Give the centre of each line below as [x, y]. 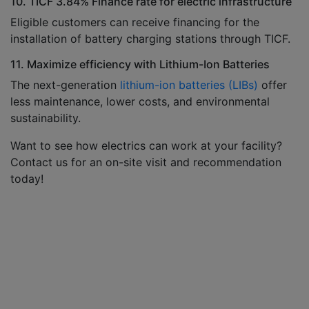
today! [27, 179]
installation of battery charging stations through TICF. [150, 39]
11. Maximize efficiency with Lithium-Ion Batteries [140, 64]
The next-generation [65, 85]
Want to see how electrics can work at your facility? [146, 146]
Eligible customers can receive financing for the [135, 22]
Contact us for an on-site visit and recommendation [146, 162]
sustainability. [46, 118]
